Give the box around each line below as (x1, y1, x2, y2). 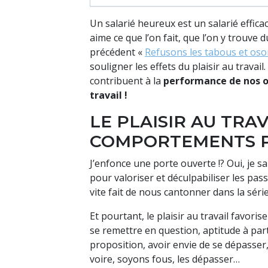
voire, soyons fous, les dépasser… (90, 252, 240, 266)
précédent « (90, 45, 145, 59)
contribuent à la (90, 74, 163, 88)
